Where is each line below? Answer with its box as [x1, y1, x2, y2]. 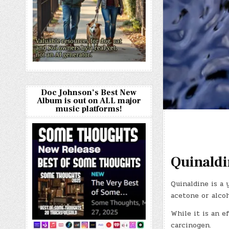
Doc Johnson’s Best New [41, 87, 137, 98]
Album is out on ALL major [36, 96, 141, 106]
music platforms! [55, 104, 122, 114]
